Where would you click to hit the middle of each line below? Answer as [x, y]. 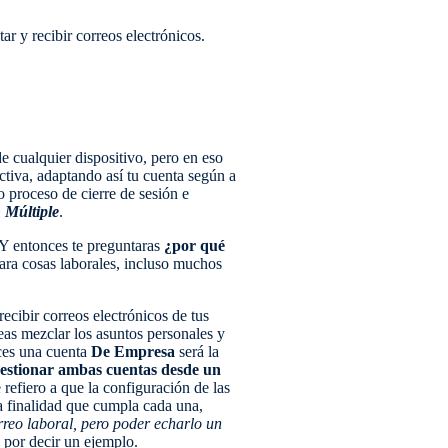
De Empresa [133, 351]
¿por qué [194, 245]
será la [197, 351]
